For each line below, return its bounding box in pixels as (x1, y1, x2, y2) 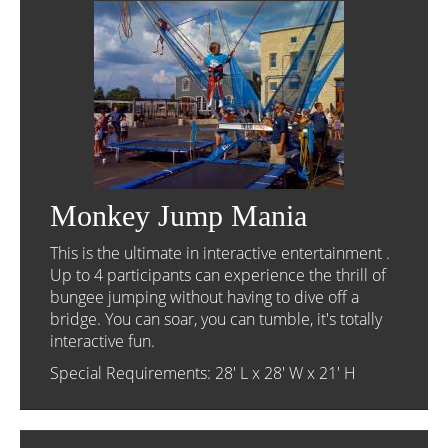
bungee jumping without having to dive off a (50, 286, 359, 308)
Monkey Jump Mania (50, 199, 307, 232)
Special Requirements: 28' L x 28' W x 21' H (50, 362, 356, 384)
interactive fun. (50, 330, 155, 352)
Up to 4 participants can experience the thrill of (50, 264, 386, 286)
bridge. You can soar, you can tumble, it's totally (50, 308, 382, 330)
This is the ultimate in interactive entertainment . (50, 242, 390, 264)
